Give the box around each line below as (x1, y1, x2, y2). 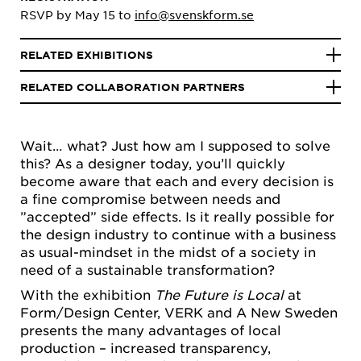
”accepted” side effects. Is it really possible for (20, 208, 334, 224)
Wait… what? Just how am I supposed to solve (20, 137, 330, 153)
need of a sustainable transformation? (20, 261, 279, 277)
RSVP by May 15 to (20, 7, 135, 22)
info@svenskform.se (135, 7, 254, 22)
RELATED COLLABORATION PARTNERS (20, 81, 245, 93)
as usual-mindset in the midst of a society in (20, 243, 316, 259)
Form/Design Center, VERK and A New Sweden (20, 304, 338, 321)
